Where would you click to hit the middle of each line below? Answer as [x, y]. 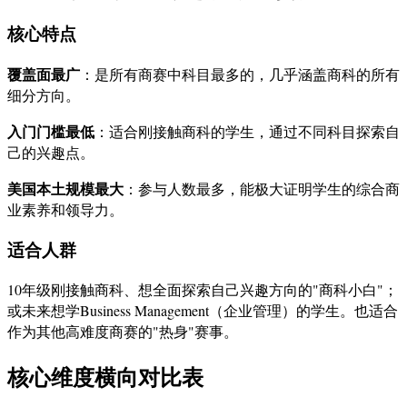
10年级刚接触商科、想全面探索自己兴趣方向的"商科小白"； [203, 289]
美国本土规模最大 [65, 188]
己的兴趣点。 [51, 152]
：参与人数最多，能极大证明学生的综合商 [262, 188]
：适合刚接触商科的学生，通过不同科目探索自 [247, 131]
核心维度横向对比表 [105, 376]
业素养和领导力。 [65, 209]
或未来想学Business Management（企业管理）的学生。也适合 [203, 310]
